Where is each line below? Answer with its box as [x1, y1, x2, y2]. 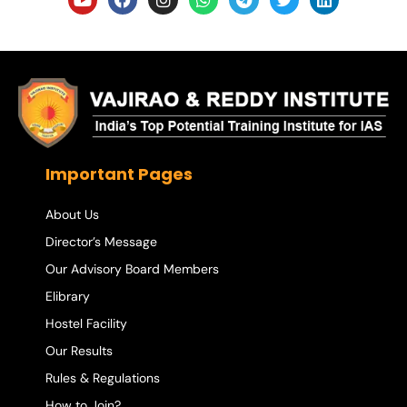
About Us [45, 205, 99, 223]
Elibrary [45, 287, 90, 304]
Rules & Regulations [45, 369, 160, 386]
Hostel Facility [45, 314, 127, 332]
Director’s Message [45, 233, 157, 250]
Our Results [45, 342, 113, 359]
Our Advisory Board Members [45, 260, 219, 277]
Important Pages [45, 162, 193, 185]
